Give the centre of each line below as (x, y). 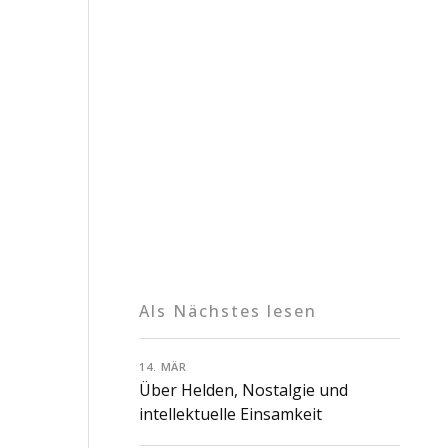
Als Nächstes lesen (228, 310)
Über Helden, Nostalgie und (243, 390)
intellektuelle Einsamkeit (230, 414)
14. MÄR (163, 366)
